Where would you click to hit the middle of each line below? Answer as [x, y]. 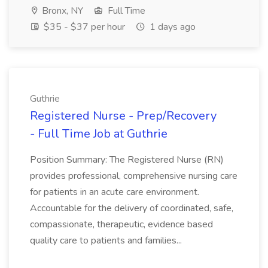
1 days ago [171, 27]
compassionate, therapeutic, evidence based [121, 224]
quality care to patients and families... [106, 240]
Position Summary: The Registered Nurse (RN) [127, 160]
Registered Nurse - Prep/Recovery [123, 116]
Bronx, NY [61, 11]
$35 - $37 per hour [83, 27]
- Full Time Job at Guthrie [99, 134]
